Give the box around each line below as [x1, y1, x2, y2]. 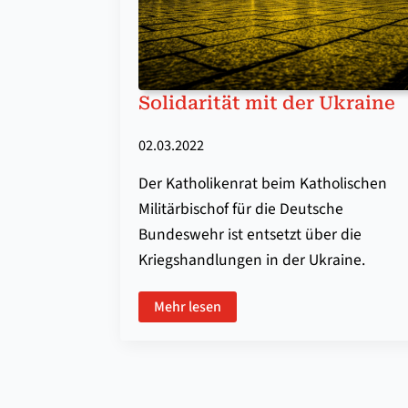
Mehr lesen [154, 297, 221, 318]
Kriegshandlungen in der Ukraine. [138, 249, 365, 272]
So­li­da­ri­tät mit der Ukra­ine [138, 92, 395, 115]
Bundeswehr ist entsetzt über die [138, 223, 362, 247]
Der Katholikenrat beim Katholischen [138, 172, 387, 196]
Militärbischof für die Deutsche [138, 198, 343, 221]
